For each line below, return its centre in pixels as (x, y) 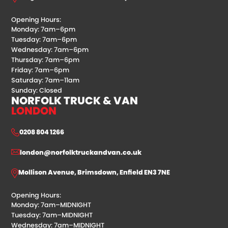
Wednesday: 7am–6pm (50, 50)
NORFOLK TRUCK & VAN (75, 101)
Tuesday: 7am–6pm (44, 40)
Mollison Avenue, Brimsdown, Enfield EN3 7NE (94, 173)
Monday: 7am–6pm (44, 30)
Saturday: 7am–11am (46, 80)
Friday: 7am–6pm (40, 70)
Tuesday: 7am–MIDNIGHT (52, 215)
